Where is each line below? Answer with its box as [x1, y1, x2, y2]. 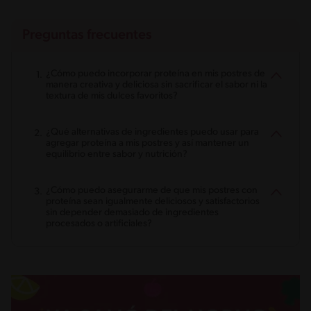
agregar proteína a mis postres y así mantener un [46, 137, 249, 149]
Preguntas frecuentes [22, 28, 152, 42]
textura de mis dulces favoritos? [46, 90, 178, 101]
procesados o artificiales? [46, 218, 152, 229]
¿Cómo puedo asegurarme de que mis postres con [46, 185, 258, 196]
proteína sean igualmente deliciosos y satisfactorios [46, 196, 260, 207]
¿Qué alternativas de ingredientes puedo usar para [46, 126, 259, 137]
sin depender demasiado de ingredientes [46, 207, 219, 218]
